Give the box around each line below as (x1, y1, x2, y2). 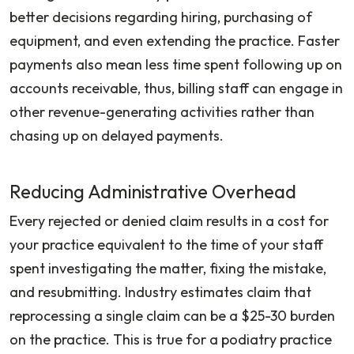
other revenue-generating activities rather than (9, 102, 314, 121)
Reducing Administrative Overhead (9, 179, 296, 203)
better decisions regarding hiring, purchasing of (9, 7, 312, 26)
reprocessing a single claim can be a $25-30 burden (9, 306, 335, 325)
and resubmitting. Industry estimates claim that (9, 282, 311, 301)
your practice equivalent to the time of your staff (9, 235, 323, 254)
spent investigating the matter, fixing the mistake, (9, 258, 326, 277)
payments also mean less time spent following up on (9, 55, 342, 73)
